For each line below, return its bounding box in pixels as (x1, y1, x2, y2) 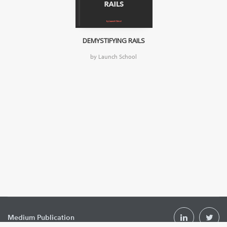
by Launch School (90, 53, 137, 61)
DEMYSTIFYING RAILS (82, 36, 145, 46)
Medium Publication (8, 213, 74, 222)
